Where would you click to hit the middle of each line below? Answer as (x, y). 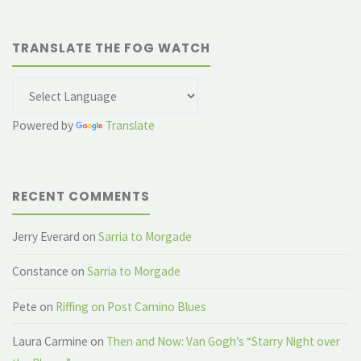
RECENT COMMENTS (81, 196)
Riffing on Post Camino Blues (131, 306)
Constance (41, 272)
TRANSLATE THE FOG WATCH (112, 48)
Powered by (44, 126)
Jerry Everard (46, 236)
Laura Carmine (50, 341)
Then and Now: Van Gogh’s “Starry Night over (224, 341)
